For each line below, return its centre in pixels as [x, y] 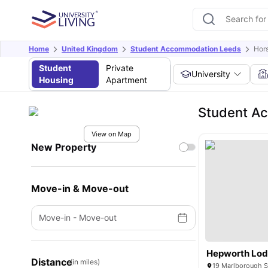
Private [119, 68]
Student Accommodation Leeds [186, 49]
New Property [64, 147]
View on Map [111, 134]
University [211, 74]
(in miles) [85, 262]
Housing [56, 80]
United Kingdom [90, 49]
